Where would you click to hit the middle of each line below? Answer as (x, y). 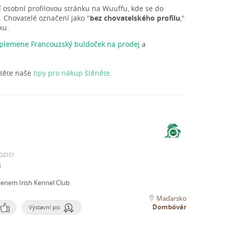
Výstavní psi (44, 207)
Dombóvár (169, 207)
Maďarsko (172, 199)
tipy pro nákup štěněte (72, 73)
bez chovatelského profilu (135, 18)
